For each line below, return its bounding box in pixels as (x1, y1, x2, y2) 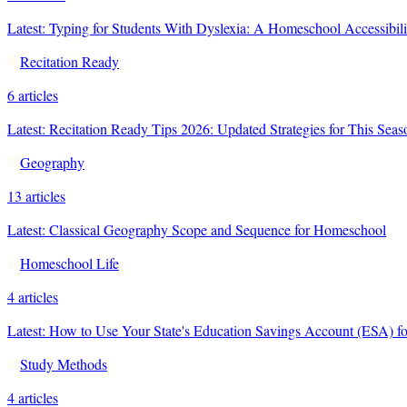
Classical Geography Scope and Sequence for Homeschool (49, 219, 386, 239)
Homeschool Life (20, 253, 119, 273)
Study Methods (20, 353, 107, 373)
